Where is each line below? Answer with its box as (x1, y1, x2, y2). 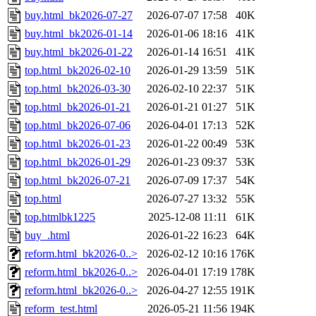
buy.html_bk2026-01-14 (25, 28, 133, 40)
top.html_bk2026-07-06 (25, 119, 130, 132)
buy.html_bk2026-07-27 (25, 9, 133, 22)
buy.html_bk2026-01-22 (25, 46, 133, 59)
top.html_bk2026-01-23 (25, 138, 130, 150)
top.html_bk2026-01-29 (25, 156, 130, 169)
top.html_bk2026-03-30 (25, 83, 130, 95)
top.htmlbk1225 (25, 211, 95, 224)
